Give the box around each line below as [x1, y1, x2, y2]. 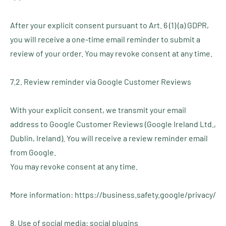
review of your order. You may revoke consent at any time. [10, 48, 212, 58]
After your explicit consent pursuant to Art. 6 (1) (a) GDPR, [10, 20, 209, 30]
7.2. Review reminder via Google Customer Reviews [10, 77, 191, 86]
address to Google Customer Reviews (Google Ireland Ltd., [10, 119, 216, 129]
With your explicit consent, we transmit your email [10, 105, 186, 115]
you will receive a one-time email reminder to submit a [10, 34, 200, 44]
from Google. [10, 147, 56, 157]
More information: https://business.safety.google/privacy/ [10, 190, 216, 199]
